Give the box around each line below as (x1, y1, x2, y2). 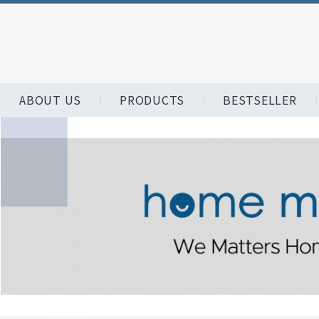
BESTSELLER (223, 91, 297, 108)
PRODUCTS (120, 91, 184, 108)
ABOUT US (19, 91, 81, 108)
